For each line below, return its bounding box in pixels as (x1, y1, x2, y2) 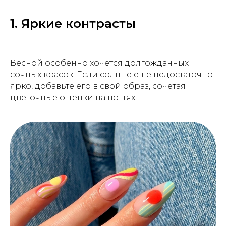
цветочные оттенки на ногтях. (10, 92, 137, 102)
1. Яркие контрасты (10, 16, 136, 31)
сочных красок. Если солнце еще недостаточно (10, 69, 213, 79)
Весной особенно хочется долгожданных (10, 58, 189, 68)
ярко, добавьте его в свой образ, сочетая (10, 81, 186, 91)
